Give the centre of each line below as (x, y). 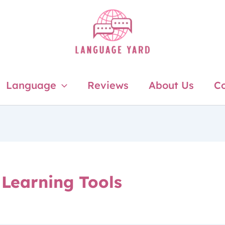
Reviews (108, 85)
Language (31, 85)
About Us (171, 85)
